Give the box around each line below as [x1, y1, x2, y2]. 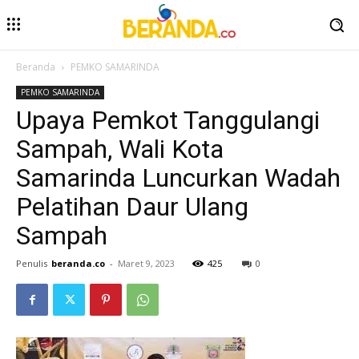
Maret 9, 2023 [118, 257, 175, 270]
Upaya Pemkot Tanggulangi [16, 105, 320, 136]
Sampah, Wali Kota [16, 134, 224, 165]
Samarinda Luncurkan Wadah [16, 163, 341, 194]
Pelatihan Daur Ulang [16, 192, 248, 223]
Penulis [16, 257, 47, 270]
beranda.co [51, 257, 105, 270]
